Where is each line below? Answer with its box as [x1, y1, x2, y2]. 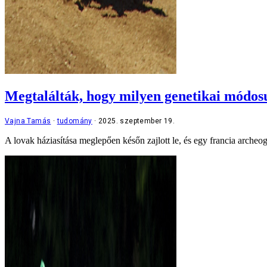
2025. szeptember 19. [98, 116, 175, 125]
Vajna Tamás [5, 116, 51, 125]
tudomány [57, 116, 92, 125]
